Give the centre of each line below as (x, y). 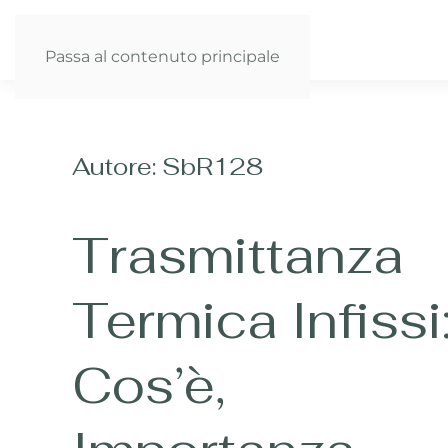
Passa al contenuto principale (162, 56)
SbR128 (212, 166)
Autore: (117, 166)
